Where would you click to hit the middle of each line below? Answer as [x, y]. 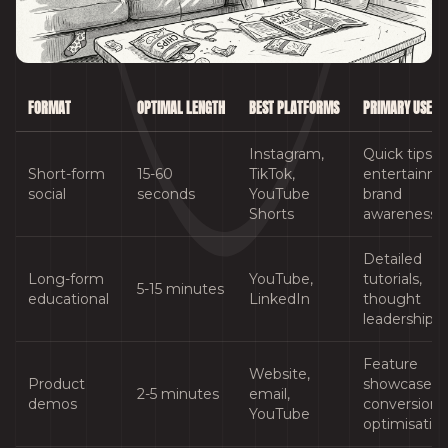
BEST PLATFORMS [294, 109]
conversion [401, 404]
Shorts [271, 214]
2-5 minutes [178, 394]
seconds [166, 194]
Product [56, 384]
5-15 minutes [180, 289]
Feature [390, 364]
